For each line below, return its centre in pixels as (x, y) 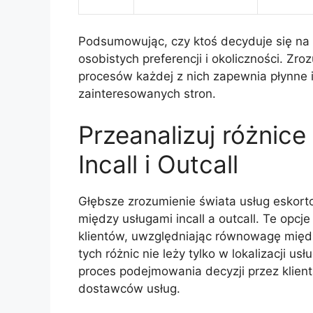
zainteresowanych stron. (147, 93)
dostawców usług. (129, 289)
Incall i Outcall (158, 165)
